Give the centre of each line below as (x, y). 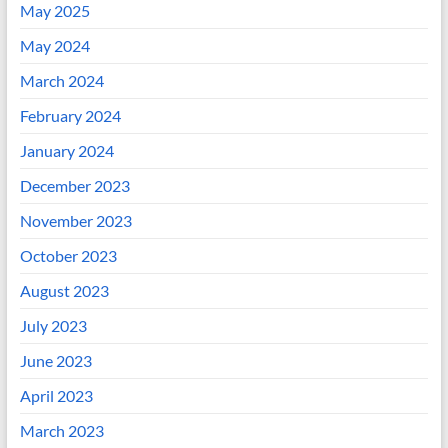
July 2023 (53, 326)
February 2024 (70, 116)
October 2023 (68, 256)
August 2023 (64, 291)
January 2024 (66, 151)
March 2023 (61, 431)
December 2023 (74, 186)
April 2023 (56, 396)
